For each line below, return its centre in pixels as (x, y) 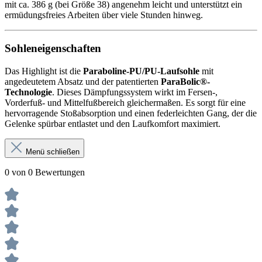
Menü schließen (53, 151)
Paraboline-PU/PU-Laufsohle (141, 71)
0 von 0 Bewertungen (45, 172)
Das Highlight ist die (44, 71)
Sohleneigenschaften (53, 48)
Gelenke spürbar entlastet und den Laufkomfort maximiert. (113, 123)
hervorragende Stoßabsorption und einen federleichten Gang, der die (131, 113)
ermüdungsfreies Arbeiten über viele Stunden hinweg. (104, 15)
